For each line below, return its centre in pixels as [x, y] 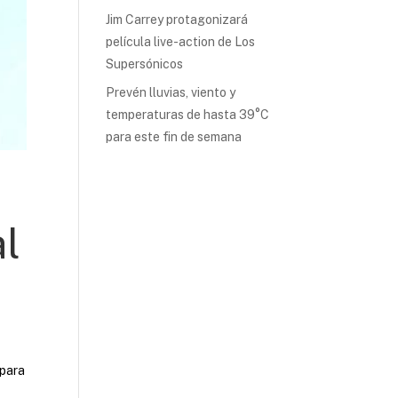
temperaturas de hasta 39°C [188, 114]
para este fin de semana [174, 136]
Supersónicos [145, 64]
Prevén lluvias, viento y [171, 92]
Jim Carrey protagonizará [177, 19]
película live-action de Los [181, 41]
